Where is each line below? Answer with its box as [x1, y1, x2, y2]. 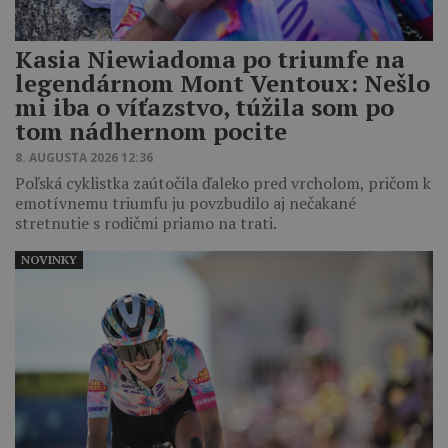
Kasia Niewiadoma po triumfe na [15, 42, 405, 75]
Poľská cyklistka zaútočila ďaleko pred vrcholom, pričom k [15, 171, 431, 194]
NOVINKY [21, 251, 77, 267]
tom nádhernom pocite [15, 114, 287, 147]
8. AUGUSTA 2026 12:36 [15, 148, 153, 166]
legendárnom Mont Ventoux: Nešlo [15, 66, 430, 99]
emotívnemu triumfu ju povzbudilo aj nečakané [15, 191, 356, 214]
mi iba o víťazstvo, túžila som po [15, 90, 394, 123]
